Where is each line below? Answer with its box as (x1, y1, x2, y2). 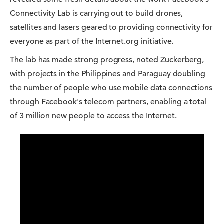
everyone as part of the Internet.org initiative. (10, 36, 174, 46)
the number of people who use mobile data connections (10, 83, 213, 93)
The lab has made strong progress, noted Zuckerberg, (10, 55, 204, 65)
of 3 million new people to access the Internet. (10, 111, 177, 121)
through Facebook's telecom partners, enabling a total (10, 97, 207, 107)
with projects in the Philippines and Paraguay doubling (10, 69, 206, 79)
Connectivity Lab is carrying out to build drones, (10, 8, 183, 18)
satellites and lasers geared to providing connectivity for (10, 22, 213, 32)
